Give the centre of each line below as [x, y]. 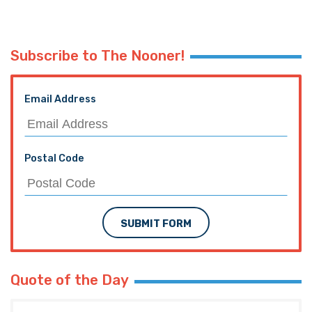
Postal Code [54, 158]
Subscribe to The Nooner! [97, 55]
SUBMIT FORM [156, 224]
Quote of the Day [70, 280]
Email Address [60, 99]
